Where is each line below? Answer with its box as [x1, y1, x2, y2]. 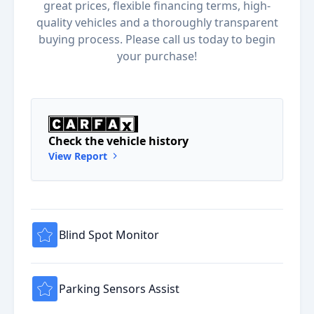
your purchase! [117, 48, 197, 64]
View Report [48, 149, 110, 163]
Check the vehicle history [48, 132, 189, 149]
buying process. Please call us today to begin [39, 32, 275, 47]
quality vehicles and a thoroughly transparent [36, 15, 278, 30]
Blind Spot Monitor [59, 226, 159, 243]
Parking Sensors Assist [59, 280, 179, 296]
